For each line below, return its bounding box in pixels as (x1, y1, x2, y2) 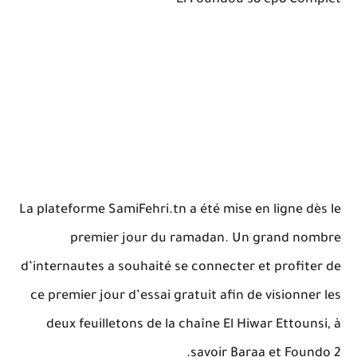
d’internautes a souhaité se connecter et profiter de (21, 260, 341, 275)
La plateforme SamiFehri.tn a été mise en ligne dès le (19, 202, 341, 218)
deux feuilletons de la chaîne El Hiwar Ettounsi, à (46, 317, 341, 332)
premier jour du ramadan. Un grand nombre (70, 231, 341, 246)
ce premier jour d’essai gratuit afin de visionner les (30, 288, 341, 304)
